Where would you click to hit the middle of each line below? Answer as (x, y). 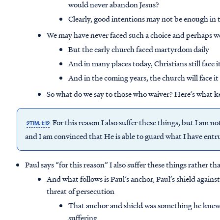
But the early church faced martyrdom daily (139, 49)
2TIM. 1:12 (38, 124)
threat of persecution (82, 191)
